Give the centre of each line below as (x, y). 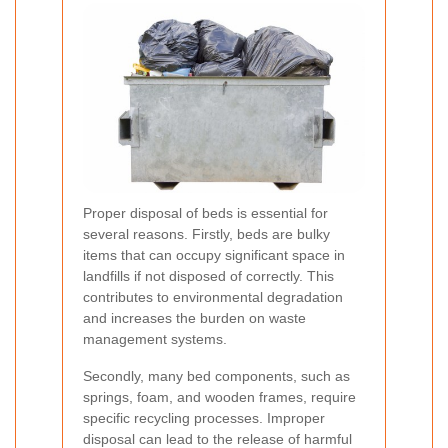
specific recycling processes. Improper (204, 418)
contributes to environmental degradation (213, 297)
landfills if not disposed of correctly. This (208, 276)
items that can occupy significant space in (214, 255)
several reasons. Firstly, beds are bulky (206, 234)
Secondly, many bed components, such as (216, 376)
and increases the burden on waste (194, 318)
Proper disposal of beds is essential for (205, 213)
